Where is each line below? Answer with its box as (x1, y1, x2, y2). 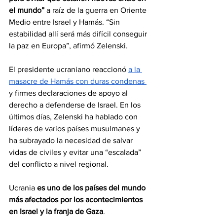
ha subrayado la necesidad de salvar (9, 136, 135, 145)
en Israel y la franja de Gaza (9, 207, 103, 216)
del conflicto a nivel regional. (9, 160, 109, 169)
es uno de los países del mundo (37, 184, 147, 192)
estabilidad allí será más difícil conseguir (9, 30, 149, 38)
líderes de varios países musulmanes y (9, 124, 142, 133)
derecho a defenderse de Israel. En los (9, 101, 143, 110)
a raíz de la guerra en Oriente (44, 6, 148, 15)
